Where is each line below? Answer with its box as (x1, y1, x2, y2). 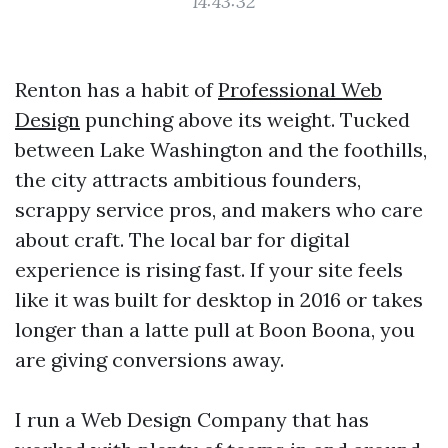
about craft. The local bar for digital (15, 227, 350, 252)
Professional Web (218, 77, 382, 102)
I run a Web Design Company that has (15, 407, 369, 432)
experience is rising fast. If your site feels (15, 257, 403, 282)
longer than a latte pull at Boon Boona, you (15, 317, 415, 342)
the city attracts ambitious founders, (15, 167, 361, 192)
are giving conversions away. (15, 347, 284, 372)
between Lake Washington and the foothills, (15, 137, 427, 162)
